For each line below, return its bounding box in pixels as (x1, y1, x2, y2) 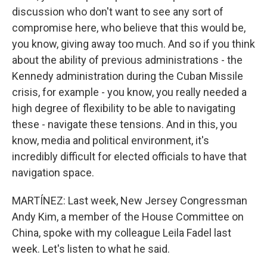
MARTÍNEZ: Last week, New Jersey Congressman (12, 194, 247, 207)
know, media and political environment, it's (12, 134, 209, 147)
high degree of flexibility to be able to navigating (12, 102, 235, 114)
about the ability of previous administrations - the (12, 54, 243, 66)
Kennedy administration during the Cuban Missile (12, 70, 243, 82)
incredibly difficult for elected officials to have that (12, 150, 247, 163)
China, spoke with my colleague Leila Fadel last (12, 226, 231, 239)
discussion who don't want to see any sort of (12, 5, 223, 18)
